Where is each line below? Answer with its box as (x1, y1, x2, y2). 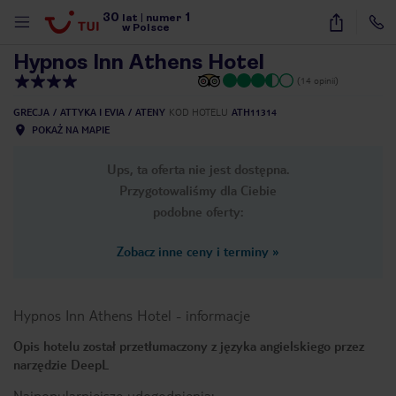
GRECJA (13, 106, 49, 118)
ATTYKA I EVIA (60, 106, 125, 118)
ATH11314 (232, 106, 277, 118)
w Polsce (122, 21, 171, 34)
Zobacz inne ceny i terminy (117, 243, 269, 259)
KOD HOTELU (169, 106, 228, 118)
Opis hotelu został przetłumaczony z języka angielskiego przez (13, 338, 364, 354)
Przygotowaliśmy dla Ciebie (119, 182, 277, 198)
